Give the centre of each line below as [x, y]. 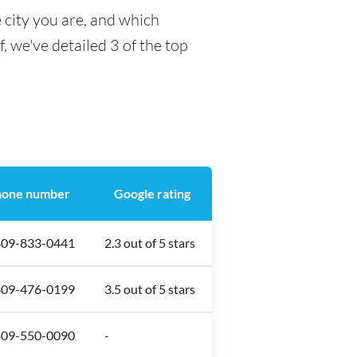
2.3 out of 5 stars [150, 243]
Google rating [152, 193]
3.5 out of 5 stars [150, 289]
